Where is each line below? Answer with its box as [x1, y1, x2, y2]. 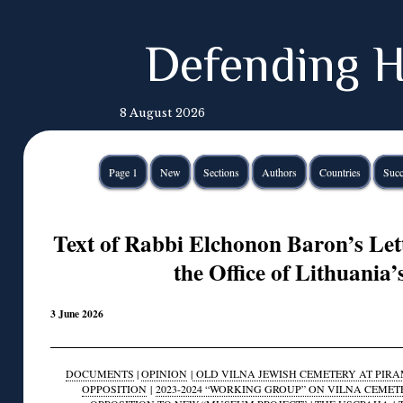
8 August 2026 [120, 106, 205, 120]
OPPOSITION [82, 381, 147, 397]
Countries [318, 165, 361, 179]
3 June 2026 [50, 305, 103, 321]
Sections [202, 165, 239, 179]
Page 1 [108, 165, 138, 179]
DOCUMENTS [66, 366, 134, 381]
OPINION [141, 366, 187, 381]
